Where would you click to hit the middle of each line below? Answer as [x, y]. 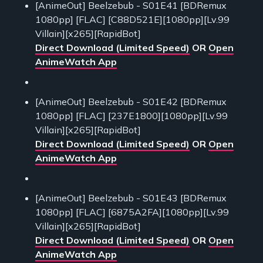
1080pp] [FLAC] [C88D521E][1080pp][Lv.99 [132, 20]
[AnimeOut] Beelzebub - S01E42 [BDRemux [131, 102]
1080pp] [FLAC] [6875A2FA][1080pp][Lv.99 [132, 212]
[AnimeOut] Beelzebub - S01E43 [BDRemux [131, 198]
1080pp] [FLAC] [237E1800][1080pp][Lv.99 [131, 116]
